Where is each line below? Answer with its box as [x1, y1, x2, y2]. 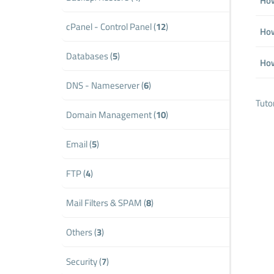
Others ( [65, 225, 97, 239]
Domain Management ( [65, 108, 156, 122]
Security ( [65, 254, 102, 268]
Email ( [65, 137, 92, 151]
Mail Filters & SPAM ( [65, 196, 146, 210]
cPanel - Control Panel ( [65, 20, 156, 34]
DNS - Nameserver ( [65, 78, 144, 92]
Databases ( [65, 49, 113, 63]
